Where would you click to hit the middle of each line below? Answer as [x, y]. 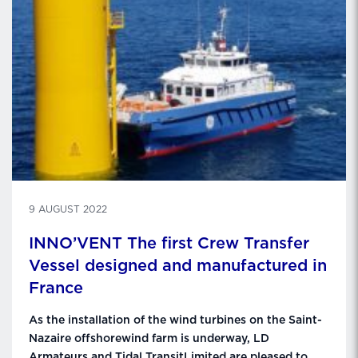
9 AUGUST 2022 [68, 209]
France [56, 288]
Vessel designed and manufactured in [178, 266]
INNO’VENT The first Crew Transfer [169, 244]
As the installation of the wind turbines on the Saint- [175, 320]
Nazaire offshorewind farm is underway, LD [149, 339]
